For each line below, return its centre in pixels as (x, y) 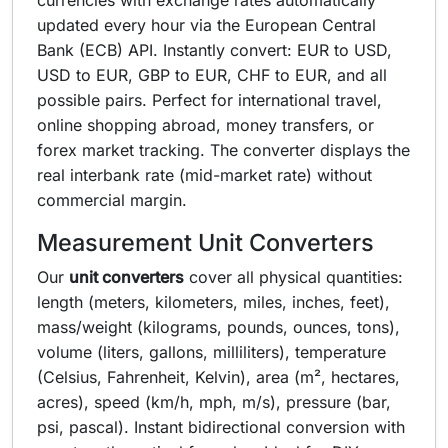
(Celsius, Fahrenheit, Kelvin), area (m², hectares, (218, 377)
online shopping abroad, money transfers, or (205, 125)
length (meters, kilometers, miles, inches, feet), (213, 302)
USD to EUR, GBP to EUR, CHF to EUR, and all (212, 75)
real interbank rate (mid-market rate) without (204, 175)
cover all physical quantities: (293, 277)
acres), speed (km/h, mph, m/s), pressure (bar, (214, 402)
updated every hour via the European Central (206, 25)
